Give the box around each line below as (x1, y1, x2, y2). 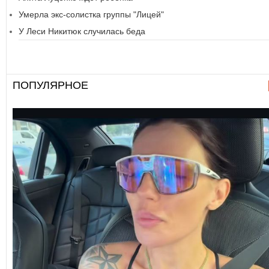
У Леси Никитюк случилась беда (19, 26, 145, 36)
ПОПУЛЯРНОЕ (13, 79, 88, 92)
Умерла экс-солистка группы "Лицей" (19, 9, 164, 19)
